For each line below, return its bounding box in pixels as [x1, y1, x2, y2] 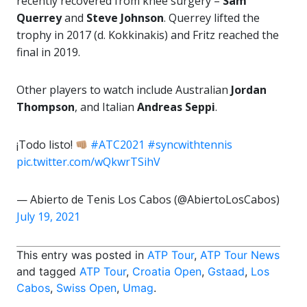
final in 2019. [16, 45, 80, 60]
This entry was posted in [16, 248, 147, 262]
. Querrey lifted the [164, 10, 260, 25]
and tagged [16, 265, 79, 278]
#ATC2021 [90, 137, 145, 152]
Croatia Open [132, 265, 201, 278]
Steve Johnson [86, 10, 164, 25]
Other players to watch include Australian [16, 82, 231, 97]
